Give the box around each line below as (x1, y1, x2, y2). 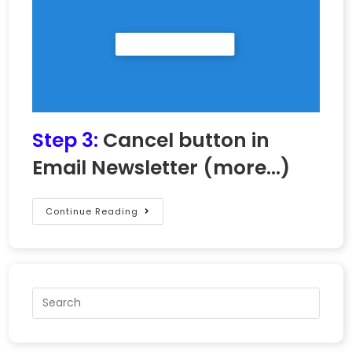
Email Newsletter (32, 153, 199, 181)
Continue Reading (46, 204, 139, 218)
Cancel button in (103, 126, 270, 154)
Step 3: (32, 126, 104, 154)
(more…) (203, 153, 291, 181)
